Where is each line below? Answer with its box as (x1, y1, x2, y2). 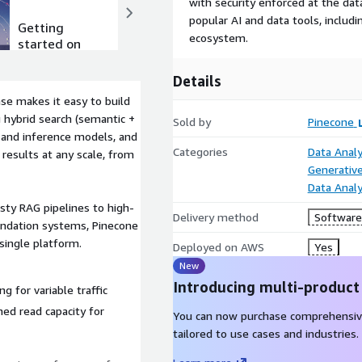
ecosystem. (189, 31, 248, 44)
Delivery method (173, 210, 259, 224)
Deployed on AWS (173, 240, 264, 254)
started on (18, 35, 82, 52)
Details (173, 72, 221, 90)
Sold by (173, 115, 211, 128)
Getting (18, 19, 65, 36)
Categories (173, 145, 228, 158)
